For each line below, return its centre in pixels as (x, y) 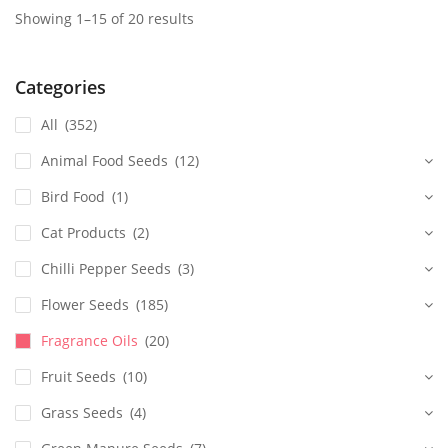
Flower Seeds (85, 305)
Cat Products (83, 233)
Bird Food (73, 197)
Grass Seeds (82, 413)
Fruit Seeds (78, 377)
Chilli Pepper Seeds (106, 269)
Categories (60, 87)
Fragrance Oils (89, 341)
